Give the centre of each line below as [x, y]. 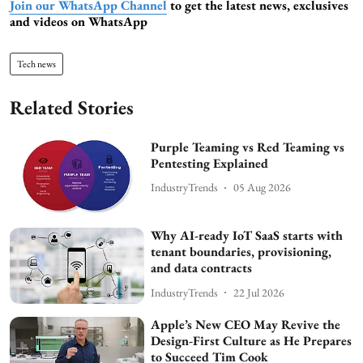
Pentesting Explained [210, 163]
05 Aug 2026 [263, 188]
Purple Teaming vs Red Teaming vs [248, 147]
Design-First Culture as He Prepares [252, 340]
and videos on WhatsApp [79, 21]
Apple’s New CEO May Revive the [246, 324]
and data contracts [202, 268]
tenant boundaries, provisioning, [241, 252]
